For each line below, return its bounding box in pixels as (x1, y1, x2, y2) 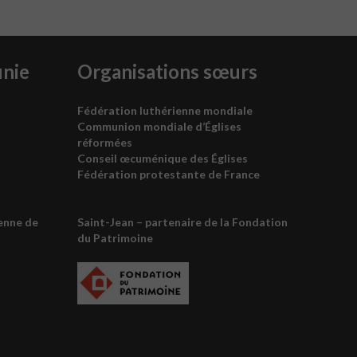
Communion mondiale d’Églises (77, 120, 242, 133)
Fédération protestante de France (77, 167, 261, 181)
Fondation (232, 215, 288, 229)
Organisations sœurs (77, 60, 258, 83)
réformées (77, 135, 133, 149)
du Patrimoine (77, 231, 154, 245)
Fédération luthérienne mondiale (77, 104, 253, 117)
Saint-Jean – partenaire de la (77, 215, 233, 229)
